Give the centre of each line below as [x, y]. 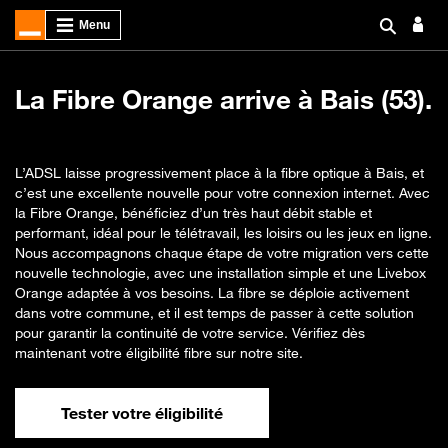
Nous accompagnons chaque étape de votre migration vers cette [222, 252]
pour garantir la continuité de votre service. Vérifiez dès [190, 332]
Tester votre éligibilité [142, 413]
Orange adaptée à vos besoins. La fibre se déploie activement [212, 292]
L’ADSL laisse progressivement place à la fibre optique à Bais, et [219, 172]
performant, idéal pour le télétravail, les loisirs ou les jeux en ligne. [223, 232]
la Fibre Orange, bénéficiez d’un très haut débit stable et [193, 212]
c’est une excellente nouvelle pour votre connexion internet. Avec [222, 192]
